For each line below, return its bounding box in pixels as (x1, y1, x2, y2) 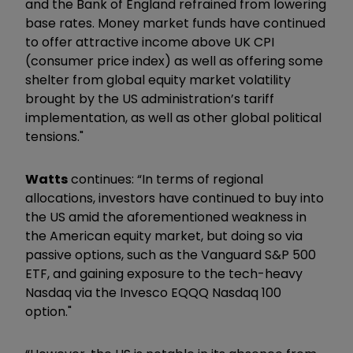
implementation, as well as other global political (25, 108, 321, 127)
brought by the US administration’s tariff (25, 89, 274, 108)
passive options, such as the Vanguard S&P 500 (25, 245, 316, 264)
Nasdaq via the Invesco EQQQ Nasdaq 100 (25, 283, 281, 302)
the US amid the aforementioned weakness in (25, 207, 307, 226)
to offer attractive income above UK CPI (25, 32, 274, 51)
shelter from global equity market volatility (25, 70, 291, 89)
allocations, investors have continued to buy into (25, 188, 324, 207)
